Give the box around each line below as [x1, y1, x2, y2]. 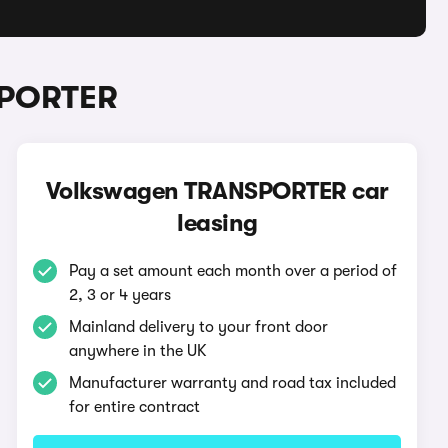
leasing [177, 209, 258, 237]
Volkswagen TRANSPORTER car [45, 177, 389, 205]
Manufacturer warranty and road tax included [69, 374, 397, 392]
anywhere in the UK [69, 342, 208, 360]
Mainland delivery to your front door [69, 318, 329, 336]
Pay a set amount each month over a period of [69, 262, 398, 280]
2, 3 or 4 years [69, 286, 172, 304]
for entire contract [69, 398, 201, 416]
